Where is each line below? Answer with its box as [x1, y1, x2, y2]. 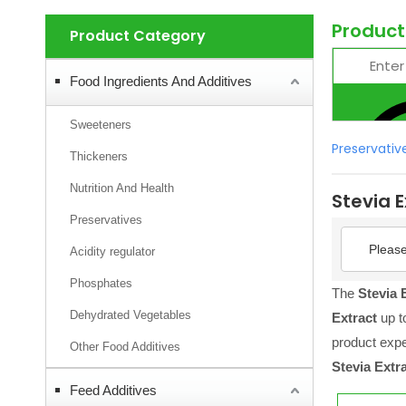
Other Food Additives [70, 340, 180, 353]
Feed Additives [70, 382, 157, 398]
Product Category [70, 25, 206, 46]
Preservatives [70, 213, 142, 227]
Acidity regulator [70, 245, 155, 258]
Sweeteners [70, 118, 131, 131]
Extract [332, 310, 377, 325]
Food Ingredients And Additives [70, 73, 252, 89]
